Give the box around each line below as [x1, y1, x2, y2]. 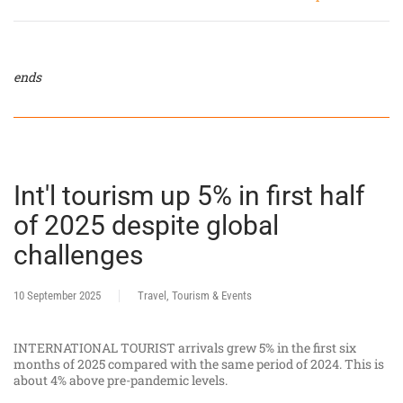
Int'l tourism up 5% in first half [13, 179, 364, 211]
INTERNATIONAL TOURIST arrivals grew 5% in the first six [13, 338, 356, 356]
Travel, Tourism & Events [138, 288, 252, 302]
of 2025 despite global [13, 209, 279, 241]
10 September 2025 [13, 288, 101, 302]
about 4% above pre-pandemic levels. [13, 371, 228, 389]
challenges [13, 238, 143, 271]
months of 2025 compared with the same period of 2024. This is [13, 354, 384, 372]
